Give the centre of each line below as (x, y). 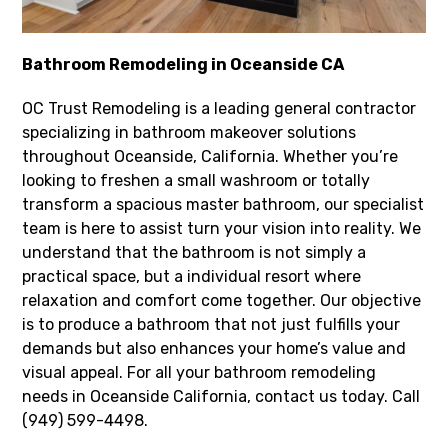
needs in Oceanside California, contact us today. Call (221, 396)
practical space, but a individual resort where (192, 276)
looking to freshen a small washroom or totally (196, 180)
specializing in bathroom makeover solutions (189, 132)
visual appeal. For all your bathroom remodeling (199, 372)
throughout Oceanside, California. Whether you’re (210, 156)
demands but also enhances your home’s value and (214, 348)
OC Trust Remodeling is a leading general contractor (219, 108)
